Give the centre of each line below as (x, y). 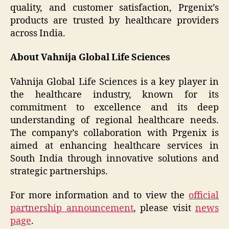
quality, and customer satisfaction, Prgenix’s (114, 8)
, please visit (164, 209)
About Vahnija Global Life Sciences (90, 58)
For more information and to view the (99, 196)
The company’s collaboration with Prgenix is (114, 133)
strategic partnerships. (59, 171)
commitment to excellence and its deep (114, 107)
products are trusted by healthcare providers (114, 20)
